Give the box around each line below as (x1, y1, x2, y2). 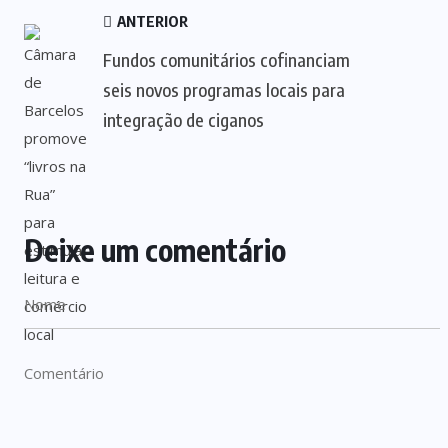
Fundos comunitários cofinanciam (103, 48, 350, 71)
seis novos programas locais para (103, 78, 345, 101)
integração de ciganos (103, 108, 264, 131)
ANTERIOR (114, 12, 188, 30)
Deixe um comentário (24, 231, 286, 269)
